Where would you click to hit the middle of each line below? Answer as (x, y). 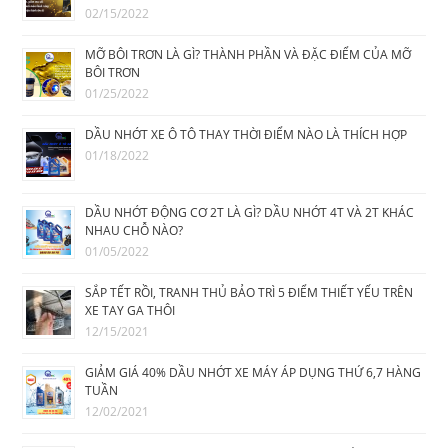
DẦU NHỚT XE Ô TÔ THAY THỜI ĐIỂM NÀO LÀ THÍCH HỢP (246, 135)
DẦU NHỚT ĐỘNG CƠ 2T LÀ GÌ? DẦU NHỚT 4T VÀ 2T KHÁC (250, 213)
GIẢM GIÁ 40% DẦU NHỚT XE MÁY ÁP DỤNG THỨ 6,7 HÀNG (253, 373)
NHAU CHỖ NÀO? (134, 231)
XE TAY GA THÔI (130, 311)
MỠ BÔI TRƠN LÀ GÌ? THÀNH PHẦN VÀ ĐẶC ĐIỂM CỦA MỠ (248, 55)
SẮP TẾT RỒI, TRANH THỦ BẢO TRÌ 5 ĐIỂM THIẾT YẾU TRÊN (249, 293)
